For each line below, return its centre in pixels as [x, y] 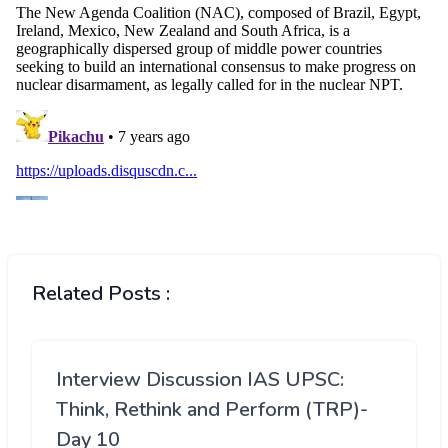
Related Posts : [101, 294]
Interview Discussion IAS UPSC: [200, 380]
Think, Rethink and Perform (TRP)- [212, 410]
